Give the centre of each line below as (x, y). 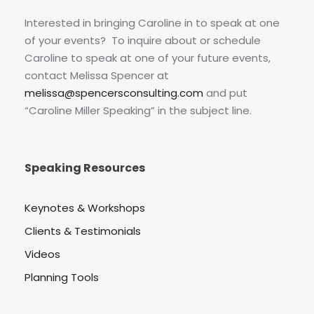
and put (225, 93)
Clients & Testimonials (83, 231)
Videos (42, 254)
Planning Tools (62, 278)
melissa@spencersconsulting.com (114, 93)
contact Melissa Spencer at (97, 76)
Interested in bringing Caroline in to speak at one (152, 23)
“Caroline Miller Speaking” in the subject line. (138, 111)
